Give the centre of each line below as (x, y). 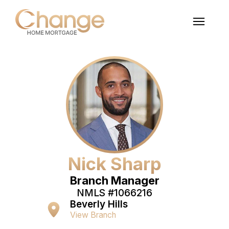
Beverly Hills (99, 204)
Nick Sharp (114, 163)
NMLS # (95, 193)
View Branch (93, 215)
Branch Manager (114, 180)
